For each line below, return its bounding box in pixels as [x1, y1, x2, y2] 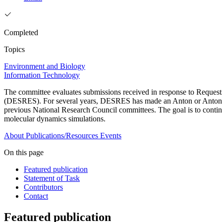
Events [100, 131, 121, 140]
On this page [4, 148, 44, 157]
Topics [4, 45, 25, 54]
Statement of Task [24, 174, 80, 183]
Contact [24, 192, 48, 201]
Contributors [24, 183, 63, 192]
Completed [4, 28, 38, 37]
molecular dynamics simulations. [4, 114, 106, 123]
